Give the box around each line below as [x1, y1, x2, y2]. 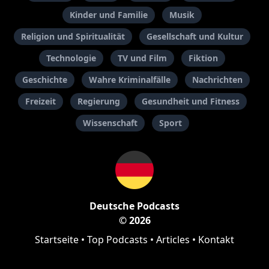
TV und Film [118, 52, 167, 64]
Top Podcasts [87, 233, 148, 247]
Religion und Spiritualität [21, 31, 125, 43]
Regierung [77, 95, 120, 107]
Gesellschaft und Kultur [147, 31, 243, 43]
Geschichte [22, 74, 67, 86]
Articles [156, 233, 190, 247]
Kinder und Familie [70, 9, 148, 21]
